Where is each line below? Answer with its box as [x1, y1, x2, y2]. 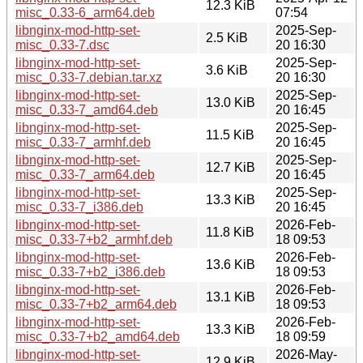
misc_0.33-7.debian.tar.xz [15, 70, 162, 84]
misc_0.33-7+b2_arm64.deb [15, 297, 177, 311]
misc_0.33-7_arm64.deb [15, 167, 155, 181]
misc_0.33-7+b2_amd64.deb [15, 329, 180, 344]
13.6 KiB [206, 257, 255, 271]
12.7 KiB [206, 160, 255, 174]
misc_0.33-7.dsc [15, 37, 109, 52]
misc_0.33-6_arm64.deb [15, 5, 155, 19]
